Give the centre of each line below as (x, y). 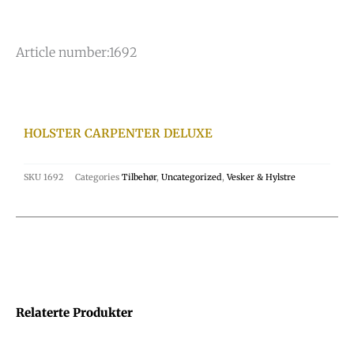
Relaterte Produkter (74, 312)
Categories (97, 177)
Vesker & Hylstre (261, 177)
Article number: (62, 53)
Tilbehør (139, 177)
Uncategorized (192, 177)
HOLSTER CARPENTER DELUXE (118, 134)
